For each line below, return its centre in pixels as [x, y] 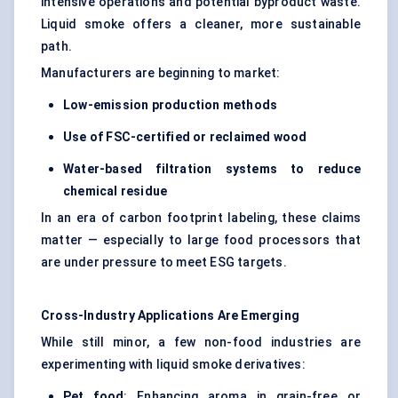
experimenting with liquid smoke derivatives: [173, 365]
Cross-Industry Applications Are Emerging [170, 316]
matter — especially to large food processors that [201, 240]
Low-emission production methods [171, 105]
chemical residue [115, 191]
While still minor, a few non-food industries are [201, 342]
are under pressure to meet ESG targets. [164, 263]
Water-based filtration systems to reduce [212, 169]
